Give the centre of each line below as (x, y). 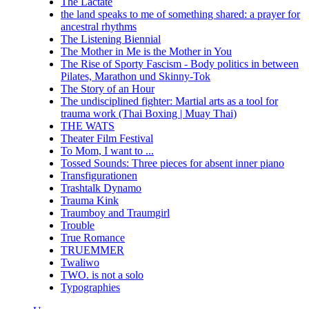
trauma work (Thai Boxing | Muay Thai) (149, 113)
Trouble (78, 225)
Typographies (90, 287)
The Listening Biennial (111, 39)
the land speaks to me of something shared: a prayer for (180, 14)
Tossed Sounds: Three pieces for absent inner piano (172, 163)
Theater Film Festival (107, 138)
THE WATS (88, 126)
